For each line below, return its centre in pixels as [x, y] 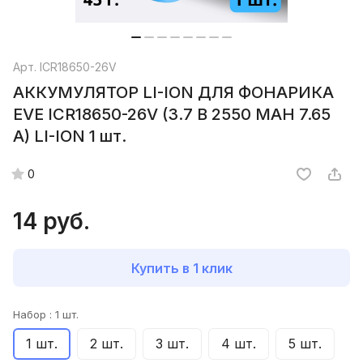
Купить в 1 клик [181, 268]
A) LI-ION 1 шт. [70, 137]
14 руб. [51, 222]
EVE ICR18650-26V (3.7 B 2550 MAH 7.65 [172, 115]
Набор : [34, 315]
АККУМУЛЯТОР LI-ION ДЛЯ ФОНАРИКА [173, 93]
